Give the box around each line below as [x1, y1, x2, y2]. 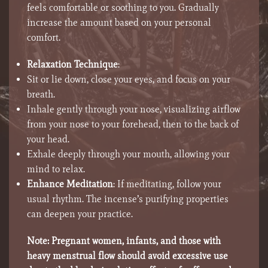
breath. [27, 89, 55, 100]
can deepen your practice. [27, 208, 133, 220]
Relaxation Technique [27, 59, 118, 71]
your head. [27, 133, 69, 145]
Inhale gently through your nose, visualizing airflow [27, 103, 240, 115]
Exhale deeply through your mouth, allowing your [27, 148, 230, 160]
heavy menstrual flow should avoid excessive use [27, 250, 228, 262]
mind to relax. [27, 163, 85, 175]
